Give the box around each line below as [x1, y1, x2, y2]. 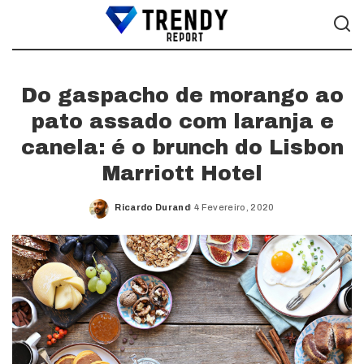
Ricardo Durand [115, 201, 190, 212]
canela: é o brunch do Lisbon [20, 136, 344, 158]
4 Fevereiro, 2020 [193, 201, 275, 212]
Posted [114, 208, 150, 218]
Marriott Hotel [102, 162, 262, 184]
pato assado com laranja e [30, 110, 334, 132]
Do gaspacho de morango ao [20, 84, 344, 106]
